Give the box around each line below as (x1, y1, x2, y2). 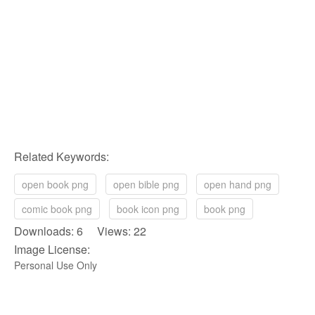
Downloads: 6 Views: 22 (14, 223, 146, 240)
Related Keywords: (14, 148, 109, 165)
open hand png (204, 177, 271, 192)
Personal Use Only (14, 258, 97, 273)
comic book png (22, 202, 92, 217)
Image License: (14, 241, 90, 258)
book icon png (117, 202, 179, 217)
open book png (22, 177, 89, 192)
